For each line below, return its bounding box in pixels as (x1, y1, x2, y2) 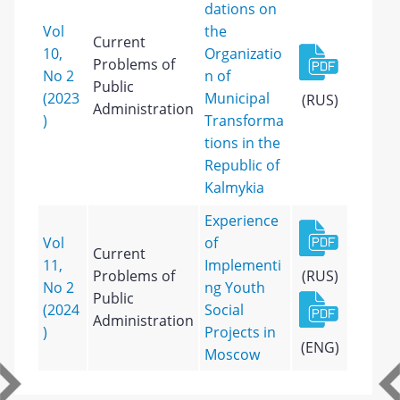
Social (204, 300, 245, 320)
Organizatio (204, 44, 283, 63)
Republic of (204, 155, 280, 175)
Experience (204, 211, 279, 230)
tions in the (204, 133, 281, 153)
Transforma (204, 111, 285, 130)
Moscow (204, 345, 261, 364)
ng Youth (204, 278, 266, 297)
